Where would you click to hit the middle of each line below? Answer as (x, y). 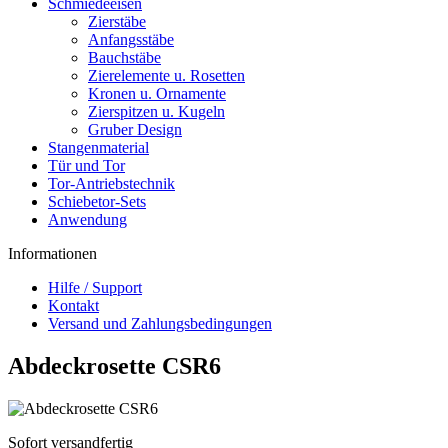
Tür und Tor (86, 165)
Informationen (52, 253)
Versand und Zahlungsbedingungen (160, 323)
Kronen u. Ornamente (157, 93)
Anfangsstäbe (131, 39)
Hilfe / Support (95, 287)
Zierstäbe (117, 21)
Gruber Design (135, 129)
